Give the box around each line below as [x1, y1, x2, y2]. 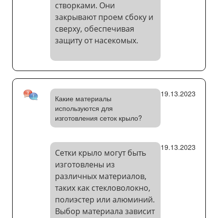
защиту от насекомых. [54, 35, 138, 46]
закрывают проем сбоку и [54, 12, 153, 23]
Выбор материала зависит [54, 206, 155, 217]
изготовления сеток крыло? [54, 113, 142, 123]
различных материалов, [54, 171, 146, 182]
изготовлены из [54, 159, 115, 170]
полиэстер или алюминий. [54, 194, 155, 205]
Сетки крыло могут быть [54, 147, 146, 159]
